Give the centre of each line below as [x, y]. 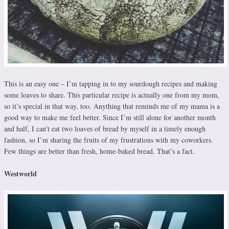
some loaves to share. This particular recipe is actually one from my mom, [112, 95]
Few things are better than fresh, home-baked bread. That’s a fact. [99, 151]
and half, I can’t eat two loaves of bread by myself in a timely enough [105, 128]
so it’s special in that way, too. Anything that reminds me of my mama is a [112, 106]
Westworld [20, 173]
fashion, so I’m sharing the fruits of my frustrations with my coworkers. [109, 140]
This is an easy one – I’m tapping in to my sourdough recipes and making [111, 83]
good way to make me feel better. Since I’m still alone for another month [110, 117]
